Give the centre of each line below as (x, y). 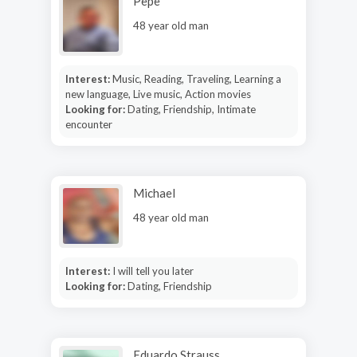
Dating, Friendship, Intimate (191, 109)
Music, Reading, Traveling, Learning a (196, 78)
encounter (88, 124)
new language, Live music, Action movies (158, 94)
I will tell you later (153, 271)
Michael (154, 192)
